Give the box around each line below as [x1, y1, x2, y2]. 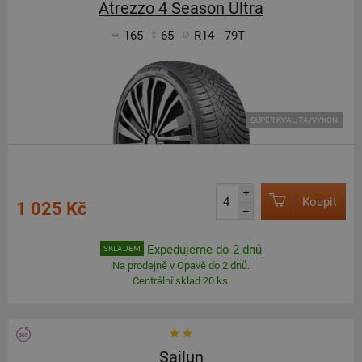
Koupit [302, 194, 337, 209]
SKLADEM [103, 244, 141, 253]
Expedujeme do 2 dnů [147, 242, 262, 257]
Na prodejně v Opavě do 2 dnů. [112, 259, 250, 271]
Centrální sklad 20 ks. [132, 275, 230, 287]
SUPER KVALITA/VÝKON [250, 116, 338, 124]
